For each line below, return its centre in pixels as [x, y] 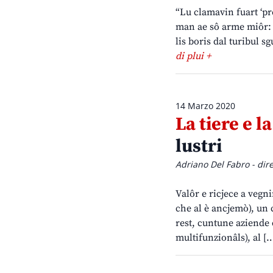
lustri [199, 147]
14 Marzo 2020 [205, 106]
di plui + [193, 56]
